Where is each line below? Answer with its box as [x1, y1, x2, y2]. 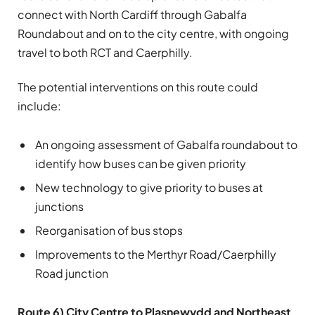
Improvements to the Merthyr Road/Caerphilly [35, 246, 276, 262]
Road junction [35, 265, 108, 281]
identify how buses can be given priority [35, 155, 246, 171]
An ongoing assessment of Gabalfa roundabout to [35, 136, 297, 152]
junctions [35, 198, 84, 214]
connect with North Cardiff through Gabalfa [18, 6, 247, 22]
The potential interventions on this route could [18, 79, 258, 94]
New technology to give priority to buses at [35, 179, 263, 195]
